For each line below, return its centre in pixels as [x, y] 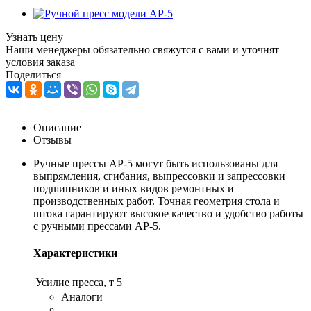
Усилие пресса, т [75, 283]
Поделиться [33, 74]
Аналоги [82, 297]
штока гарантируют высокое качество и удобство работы [168, 213]
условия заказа [40, 62]
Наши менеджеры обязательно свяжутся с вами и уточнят [142, 49]
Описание [57, 127]
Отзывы [52, 140]
